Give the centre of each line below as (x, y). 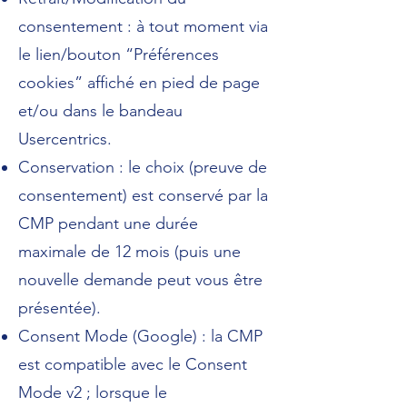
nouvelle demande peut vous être (140, 280)
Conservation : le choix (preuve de (143, 167)
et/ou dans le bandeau (100, 111)
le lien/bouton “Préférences (119, 55)
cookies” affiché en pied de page (139, 83)
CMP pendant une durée (108, 223)
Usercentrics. (65, 139)
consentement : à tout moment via (143, 26)
